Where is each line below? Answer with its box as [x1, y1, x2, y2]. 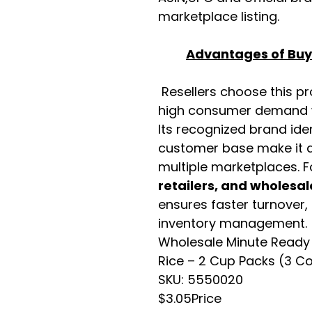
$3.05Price [158, 290, 221, 307]
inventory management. [158, 214, 307, 232]
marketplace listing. [158, 8, 279, 25]
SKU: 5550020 [158, 271, 243, 288]
